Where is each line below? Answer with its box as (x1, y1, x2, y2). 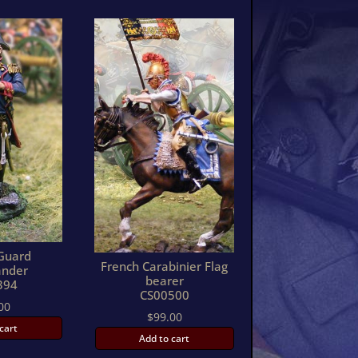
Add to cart (139, 331, 190, 345)
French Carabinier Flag (101, 257, 229, 274)
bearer (145, 272, 184, 288)
